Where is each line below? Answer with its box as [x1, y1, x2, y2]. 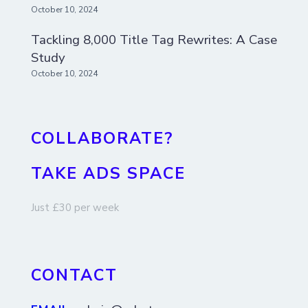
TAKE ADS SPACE [31, 162, 186, 184]
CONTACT [31, 264, 118, 287]
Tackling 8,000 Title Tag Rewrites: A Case [31, 30, 277, 49]
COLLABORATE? [31, 126, 173, 149]
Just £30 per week [31, 200, 119, 214]
